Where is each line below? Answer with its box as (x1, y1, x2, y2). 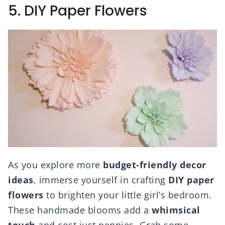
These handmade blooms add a (8, 204, 152, 216)
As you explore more (8, 159, 103, 171)
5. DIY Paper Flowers (8, 1, 147, 21)
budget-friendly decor (103, 159, 206, 171)
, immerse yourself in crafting (33, 174, 168, 186)
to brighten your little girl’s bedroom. (43, 189, 212, 201)
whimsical (152, 204, 200, 216)
